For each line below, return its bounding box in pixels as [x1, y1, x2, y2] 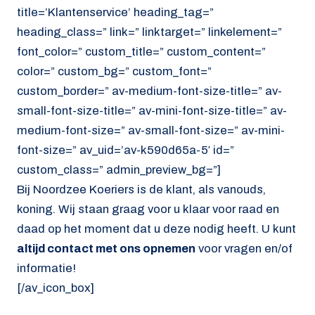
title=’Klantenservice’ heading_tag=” [17, 5, 214, 19]
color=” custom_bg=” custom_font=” [17, 64, 212, 78]
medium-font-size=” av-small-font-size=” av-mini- [17, 123, 285, 137]
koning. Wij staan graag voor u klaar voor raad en [17, 202, 279, 216]
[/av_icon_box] [17, 281, 94, 295]
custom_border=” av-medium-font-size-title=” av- [17, 84, 282, 98]
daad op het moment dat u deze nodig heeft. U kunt [17, 221, 296, 236]
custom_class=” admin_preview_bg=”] [17, 162, 221, 176]
